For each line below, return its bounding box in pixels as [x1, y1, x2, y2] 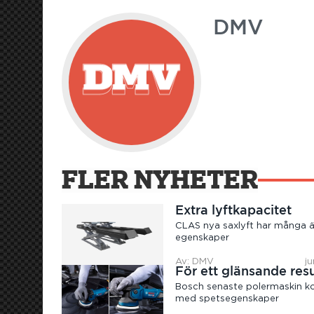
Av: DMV [175, 257, 214, 267]
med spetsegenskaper [175, 294, 280, 304]
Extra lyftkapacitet [175, 202, 292, 217]
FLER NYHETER [62, 164, 258, 195]
